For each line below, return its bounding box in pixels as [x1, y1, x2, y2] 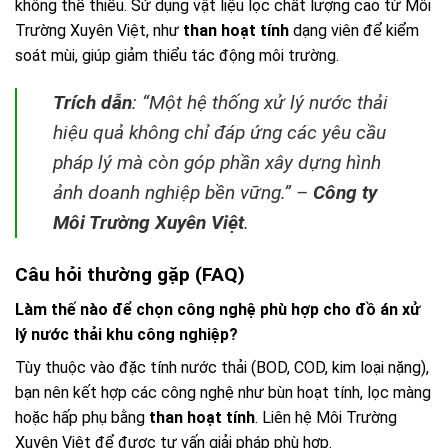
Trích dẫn [53, 91, 132, 115]
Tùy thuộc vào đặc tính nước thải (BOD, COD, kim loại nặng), [15, 357, 429, 377]
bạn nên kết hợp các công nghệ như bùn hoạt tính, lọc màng [15, 382, 431, 402]
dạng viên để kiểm [289, 20, 419, 40]
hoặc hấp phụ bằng [15, 407, 149, 427]
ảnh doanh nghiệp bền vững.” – [53, 181, 313, 205]
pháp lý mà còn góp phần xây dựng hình [53, 151, 381, 175]
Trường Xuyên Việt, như [15, 20, 183, 40]
